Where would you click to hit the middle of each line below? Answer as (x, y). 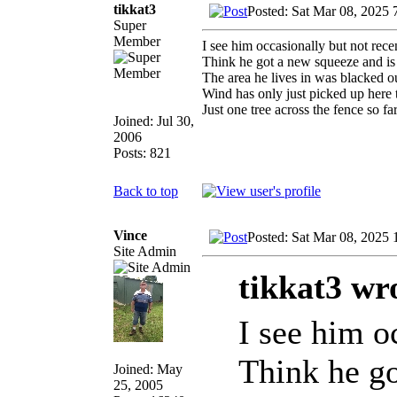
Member (137, 41)
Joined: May (148, 369)
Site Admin (145, 251)
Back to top (146, 191)
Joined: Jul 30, (154, 121)
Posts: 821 (142, 152)
